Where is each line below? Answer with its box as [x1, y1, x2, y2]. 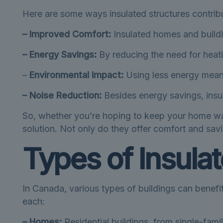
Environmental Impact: [26, 69, 123, 80]
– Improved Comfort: [22, 28, 111, 39]
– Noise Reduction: [22, 90, 102, 101]
